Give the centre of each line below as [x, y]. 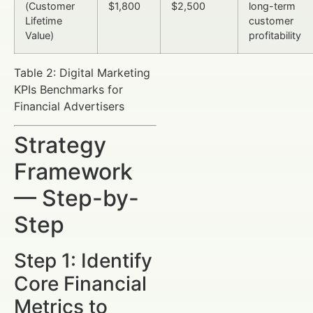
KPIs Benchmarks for [68, 90]
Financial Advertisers [69, 107]
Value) [39, 36]
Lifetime [44, 21]
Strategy [60, 145]
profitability [275, 36]
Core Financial [80, 283]
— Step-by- [77, 198]
